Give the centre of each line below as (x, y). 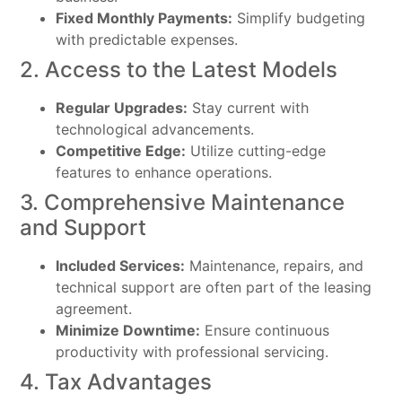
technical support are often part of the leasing (214, 287)
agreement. (94, 308)
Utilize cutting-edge (256, 150)
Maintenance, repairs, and (275, 265)
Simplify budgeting (299, 17)
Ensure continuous (265, 330)
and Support (83, 227)
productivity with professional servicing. (192, 351)
